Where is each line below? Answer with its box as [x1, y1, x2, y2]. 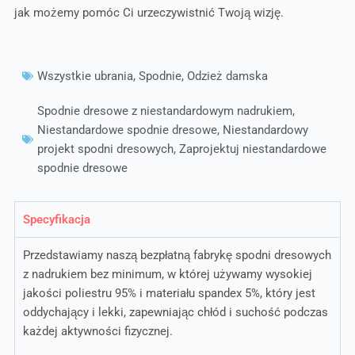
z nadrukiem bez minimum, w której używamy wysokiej [22, 266, 312, 281]
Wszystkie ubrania [36, 68, 133, 83]
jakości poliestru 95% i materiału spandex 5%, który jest [22, 285, 315, 300]
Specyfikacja [22, 212, 90, 227]
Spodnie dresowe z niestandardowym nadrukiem [36, 103, 292, 118]
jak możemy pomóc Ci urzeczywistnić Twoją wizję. [13, 6, 284, 21]
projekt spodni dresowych [36, 141, 174, 156]
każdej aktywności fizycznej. [22, 323, 173, 338]
